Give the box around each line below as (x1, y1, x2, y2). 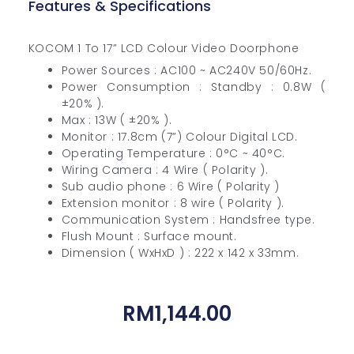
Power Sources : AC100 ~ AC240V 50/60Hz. (61, 62, 312, 78)
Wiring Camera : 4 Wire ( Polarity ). (61, 161, 269, 178)
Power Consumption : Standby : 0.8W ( (61, 78, 326, 95)
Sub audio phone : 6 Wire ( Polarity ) (61, 178, 281, 194)
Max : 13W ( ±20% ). (61, 111, 172, 128)
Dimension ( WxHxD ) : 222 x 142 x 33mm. (61, 244, 299, 261)
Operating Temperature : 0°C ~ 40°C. (61, 145, 285, 161)
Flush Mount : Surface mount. (61, 228, 237, 244)
